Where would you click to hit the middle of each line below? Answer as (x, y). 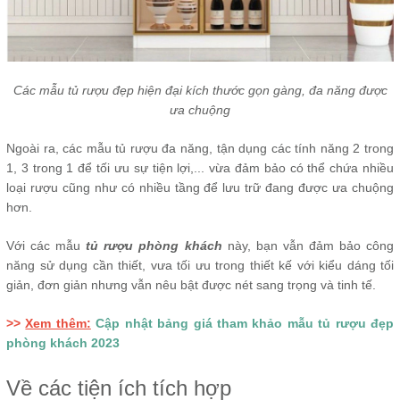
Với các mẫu (46, 245)
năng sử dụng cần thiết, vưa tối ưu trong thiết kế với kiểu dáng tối (200, 265)
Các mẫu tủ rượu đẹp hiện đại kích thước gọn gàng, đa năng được (200, 90)
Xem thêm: (58, 323)
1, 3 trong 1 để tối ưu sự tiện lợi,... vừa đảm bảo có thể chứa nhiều (200, 167)
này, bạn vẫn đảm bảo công (308, 245)
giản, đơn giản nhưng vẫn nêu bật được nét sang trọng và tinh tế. (191, 284)
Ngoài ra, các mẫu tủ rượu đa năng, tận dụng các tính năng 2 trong (200, 148)
